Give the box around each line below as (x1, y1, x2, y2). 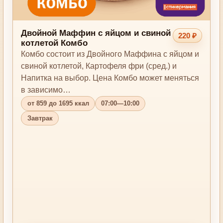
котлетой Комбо (21, 38, 88, 48)
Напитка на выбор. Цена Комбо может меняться (21, 74, 200, 83)
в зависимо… (21, 86, 71, 95)
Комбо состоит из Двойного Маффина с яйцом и (21, 50, 200, 59)
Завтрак (27, 114, 53, 122)
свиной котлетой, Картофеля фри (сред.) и (21, 62, 177, 71)
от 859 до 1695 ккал (27, 100, 89, 108)
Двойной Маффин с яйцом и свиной (21, 28, 171, 38)
